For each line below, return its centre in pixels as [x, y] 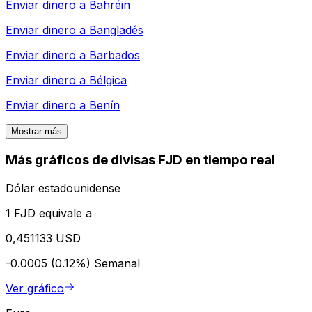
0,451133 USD [43, 238]
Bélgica [108, 80]
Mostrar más [37, 132]
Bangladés [116, 30]
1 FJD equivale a [49, 213]
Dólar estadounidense [63, 188]
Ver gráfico [35, 288]
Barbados [115, 55]
